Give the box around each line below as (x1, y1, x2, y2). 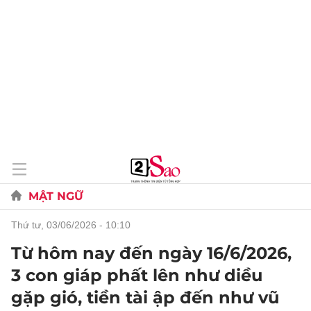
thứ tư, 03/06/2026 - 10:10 (17, 219, 131, 230)
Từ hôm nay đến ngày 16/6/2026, (11, 243, 292, 263)
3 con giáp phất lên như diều (11, 265, 262, 285)
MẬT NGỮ (28, 190, 83, 203)
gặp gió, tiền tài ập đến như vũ (11, 287, 279, 308)
